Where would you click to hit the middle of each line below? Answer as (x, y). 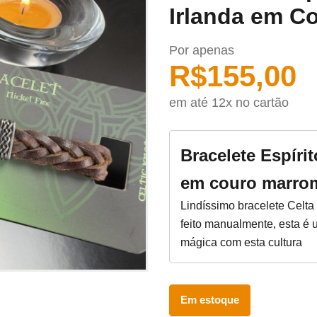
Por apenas (202, 50)
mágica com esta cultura (241, 242)
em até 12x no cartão (229, 103)
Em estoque (210, 300)
